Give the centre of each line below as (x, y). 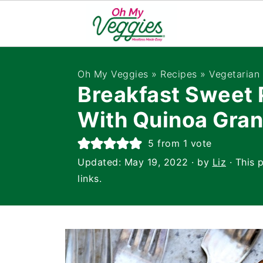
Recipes (179, 74)
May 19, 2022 (156, 162)
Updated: (101, 162)
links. (90, 178)
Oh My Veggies (113, 74)
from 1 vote (183, 143)
